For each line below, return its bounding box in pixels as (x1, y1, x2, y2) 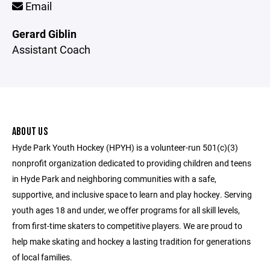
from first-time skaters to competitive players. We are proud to (12, 220, 242, 231)
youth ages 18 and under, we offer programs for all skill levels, (12, 204, 240, 216)
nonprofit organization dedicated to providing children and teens (12, 157, 251, 169)
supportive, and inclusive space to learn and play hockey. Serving (12, 189, 252, 200)
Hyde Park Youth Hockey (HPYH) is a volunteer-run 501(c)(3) (12, 142, 238, 153)
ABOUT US (12, 125, 48, 138)
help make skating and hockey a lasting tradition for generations (12, 236, 251, 247)
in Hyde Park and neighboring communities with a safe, (12, 173, 216, 184)
